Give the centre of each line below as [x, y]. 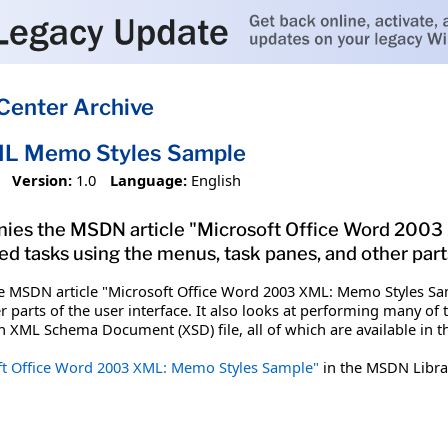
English [216, 179]
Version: [41, 179]
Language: [149, 179]
